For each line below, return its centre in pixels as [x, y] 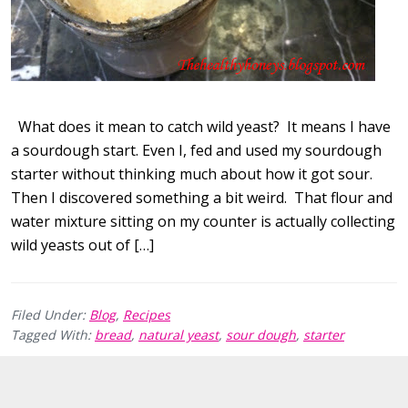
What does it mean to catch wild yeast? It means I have [201, 127]
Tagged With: [53, 335]
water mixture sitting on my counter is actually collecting [203, 222]
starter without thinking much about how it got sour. [192, 174]
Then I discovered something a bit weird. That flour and [202, 198]
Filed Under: [50, 315]
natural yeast [178, 335]
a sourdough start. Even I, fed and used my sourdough [196, 151]
